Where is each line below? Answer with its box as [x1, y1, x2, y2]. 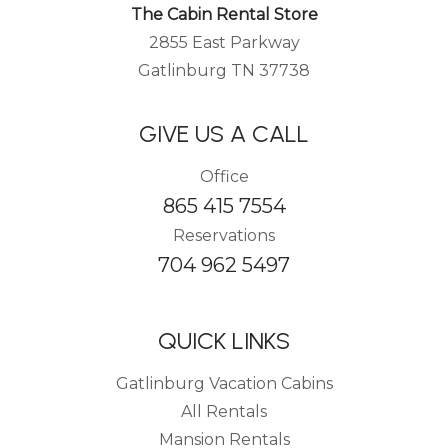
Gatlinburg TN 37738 [138, 61, 310, 80]
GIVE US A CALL [139, 119, 309, 148]
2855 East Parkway [148, 33, 300, 52]
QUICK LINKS [158, 326, 290, 355]
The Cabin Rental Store [130, 5, 318, 24]
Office [199, 167, 249, 186]
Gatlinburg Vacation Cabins [115, 374, 333, 393]
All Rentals [181, 402, 267, 421]
